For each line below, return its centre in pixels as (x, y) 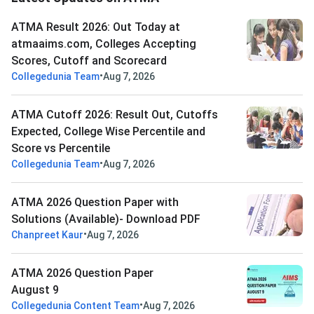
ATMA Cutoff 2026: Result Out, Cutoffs (115, 115)
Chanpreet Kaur (47, 235)
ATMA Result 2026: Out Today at (96, 27)
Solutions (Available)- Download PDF (106, 219)
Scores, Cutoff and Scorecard (89, 61)
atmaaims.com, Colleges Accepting (104, 44)
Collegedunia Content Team (75, 306)
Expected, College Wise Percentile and (108, 132)
